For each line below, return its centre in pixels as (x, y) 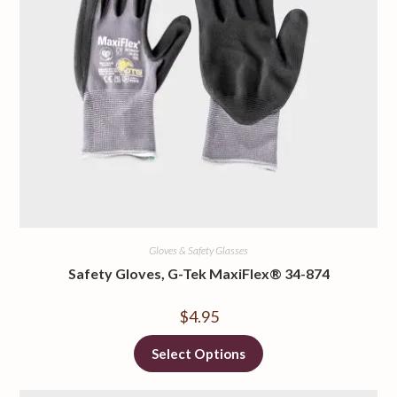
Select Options (198, 354)
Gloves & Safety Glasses (198, 251)
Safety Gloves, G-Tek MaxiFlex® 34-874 (198, 274)
